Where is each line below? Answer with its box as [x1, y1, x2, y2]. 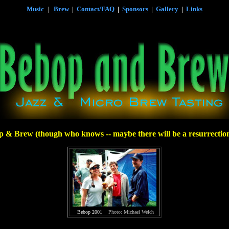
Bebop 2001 [77, 209, 108, 215]
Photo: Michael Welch [108, 209, 154, 215]
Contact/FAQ [77, 5, 114, 13]
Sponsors [122, 5, 148, 13]
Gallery [156, 5, 178, 13]
